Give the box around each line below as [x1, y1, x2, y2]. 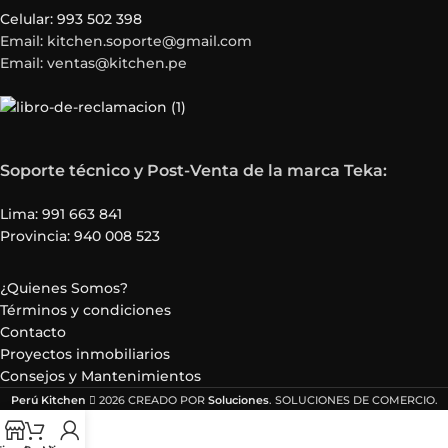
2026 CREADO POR [95, 392, 208, 407]
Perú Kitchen [10, 392, 86, 407]
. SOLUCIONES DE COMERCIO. [268, 392, 438, 407]
